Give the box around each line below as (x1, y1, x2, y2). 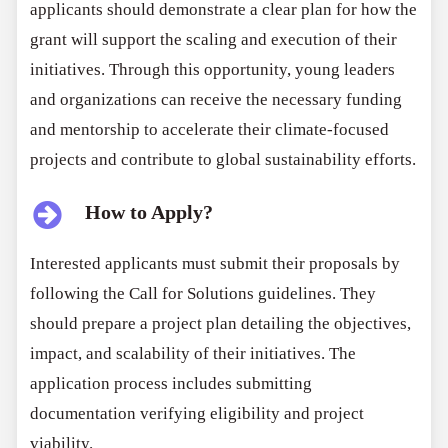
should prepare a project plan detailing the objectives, (30, 314, 412, 334)
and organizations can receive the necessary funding (30, 89, 403, 109)
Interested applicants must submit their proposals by (30, 254, 401, 274)
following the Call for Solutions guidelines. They (30, 284, 377, 304)
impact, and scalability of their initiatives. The (30, 344, 357, 364)
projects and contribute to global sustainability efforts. (30, 149, 417, 169)
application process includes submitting (30, 374, 313, 394)
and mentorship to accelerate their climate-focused (30, 119, 390, 139)
